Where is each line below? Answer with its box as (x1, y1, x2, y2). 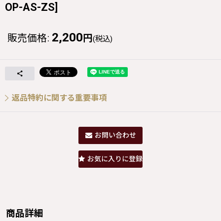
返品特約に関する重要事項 (12, 93, 107, 103)
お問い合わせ (94, 131, 136, 139)
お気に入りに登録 (87, 154, 143, 163)
